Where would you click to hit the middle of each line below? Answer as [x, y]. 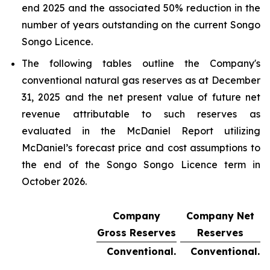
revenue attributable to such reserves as [141, 114]
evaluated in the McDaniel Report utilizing [141, 130]
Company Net [220, 215]
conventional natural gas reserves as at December [141, 80]
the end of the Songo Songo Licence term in [141, 164]
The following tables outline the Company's [141, 63]
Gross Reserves [137, 232]
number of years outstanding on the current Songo [141, 24]
